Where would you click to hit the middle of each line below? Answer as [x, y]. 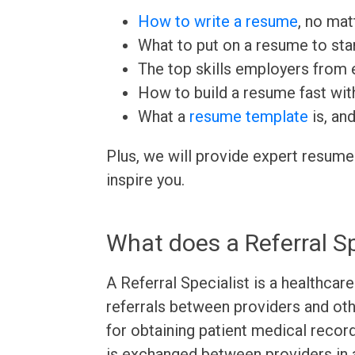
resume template [249, 116]
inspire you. [146, 180]
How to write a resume [218, 21]
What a [164, 116]
